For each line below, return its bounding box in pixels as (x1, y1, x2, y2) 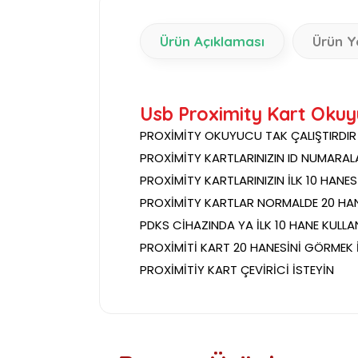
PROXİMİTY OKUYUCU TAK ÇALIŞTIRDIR (140, 127, 356, 144)
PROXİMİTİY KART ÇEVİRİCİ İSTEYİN (140, 261, 334, 278)
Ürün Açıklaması (160, 33, 265, 50)
